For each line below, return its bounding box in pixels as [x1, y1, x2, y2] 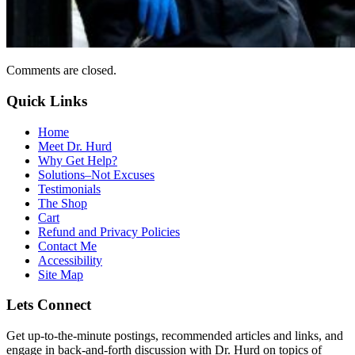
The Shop [38, 196, 87, 210]
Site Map [38, 267, 83, 281]
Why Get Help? [38, 153, 117, 167]
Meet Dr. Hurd [38, 139, 112, 153]
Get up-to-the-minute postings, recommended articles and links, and [6, 328, 343, 342]
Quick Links [6, 92, 87, 109]
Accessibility [38, 253, 102, 267]
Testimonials [38, 181, 101, 196]
